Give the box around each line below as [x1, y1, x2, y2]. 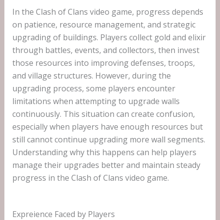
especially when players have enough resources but [12, 121, 203, 133]
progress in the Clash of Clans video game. [12, 172, 169, 184]
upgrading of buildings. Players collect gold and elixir [12, 32, 206, 43]
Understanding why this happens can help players [12, 147, 196, 158]
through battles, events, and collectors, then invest [12, 45, 199, 56]
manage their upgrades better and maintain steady [12, 160, 200, 171]
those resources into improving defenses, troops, [12, 57, 195, 69]
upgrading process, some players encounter [12, 83, 175, 94]
